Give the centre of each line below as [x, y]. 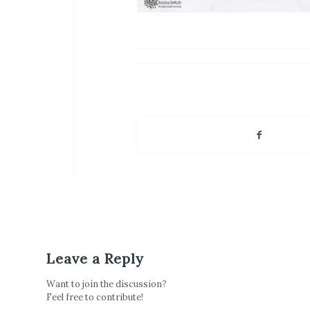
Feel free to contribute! [95, 297]
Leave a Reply [95, 258]
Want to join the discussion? [107, 283]
